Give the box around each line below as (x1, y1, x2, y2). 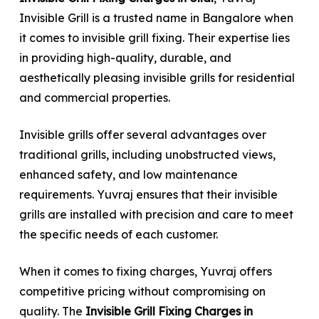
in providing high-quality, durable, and (19, 50, 231, 65)
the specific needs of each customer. (19, 226, 218, 241)
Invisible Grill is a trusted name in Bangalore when (19, 10, 293, 25)
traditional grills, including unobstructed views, (19, 147, 276, 162)
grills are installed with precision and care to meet (19, 206, 293, 221)
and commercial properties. (19, 90, 170, 105)
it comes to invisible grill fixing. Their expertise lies (19, 30, 290, 45)
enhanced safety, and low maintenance (19, 167, 238, 182)
